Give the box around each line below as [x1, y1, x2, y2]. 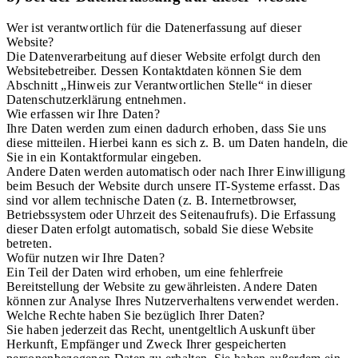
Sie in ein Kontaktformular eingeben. [6, 149, 202, 164]
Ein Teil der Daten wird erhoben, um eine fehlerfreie [6, 265, 284, 279]
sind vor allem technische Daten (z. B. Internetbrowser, [6, 193, 297, 207]
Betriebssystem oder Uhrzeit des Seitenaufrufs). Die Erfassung [6, 207, 336, 221]
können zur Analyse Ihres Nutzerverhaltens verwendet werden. [6, 293, 339, 308]
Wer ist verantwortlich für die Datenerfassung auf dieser [6, 20, 301, 34]
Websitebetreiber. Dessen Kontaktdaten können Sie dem [6, 63, 302, 78]
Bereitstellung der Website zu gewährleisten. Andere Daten [6, 279, 318, 293]
